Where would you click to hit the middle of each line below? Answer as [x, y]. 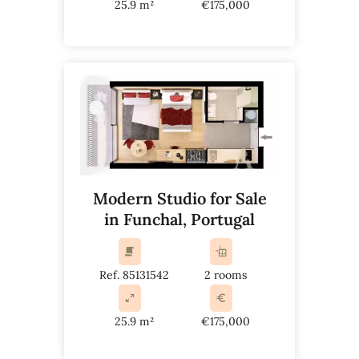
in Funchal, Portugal [179, 220]
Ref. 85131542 [134, 275]
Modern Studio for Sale [179, 199]
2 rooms [225, 275]
